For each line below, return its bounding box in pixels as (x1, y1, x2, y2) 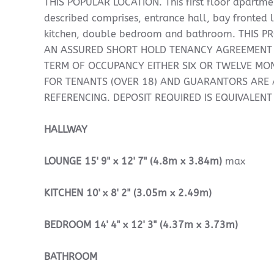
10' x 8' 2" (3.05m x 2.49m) (86, 187, 212, 199)
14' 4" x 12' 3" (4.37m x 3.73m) (94, 219, 238, 231)
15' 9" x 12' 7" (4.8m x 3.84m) (84, 155, 222, 167)
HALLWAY (44, 124, 87, 135)
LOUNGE (44, 155, 81, 167)
